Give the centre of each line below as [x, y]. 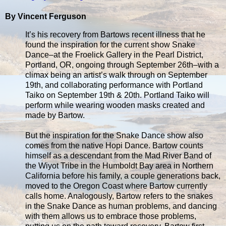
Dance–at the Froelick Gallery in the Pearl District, [114, 54]
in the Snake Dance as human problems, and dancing [121, 206]
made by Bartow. [55, 115]
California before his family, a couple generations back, [123, 176]
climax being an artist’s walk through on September [116, 75]
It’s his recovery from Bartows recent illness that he [115, 34]
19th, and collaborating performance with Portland [114, 85]
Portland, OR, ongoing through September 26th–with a [122, 65]
